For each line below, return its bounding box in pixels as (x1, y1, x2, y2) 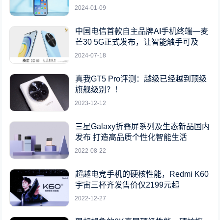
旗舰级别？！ (75, 85, 123, 94)
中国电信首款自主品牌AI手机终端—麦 (75, 27, 209, 35)
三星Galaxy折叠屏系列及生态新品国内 (75, 122, 210, 131)
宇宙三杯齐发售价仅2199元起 (75, 180, 180, 189)
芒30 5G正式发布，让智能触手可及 (75, 37, 199, 46)
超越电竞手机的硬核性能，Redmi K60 (75, 169, 209, 178)
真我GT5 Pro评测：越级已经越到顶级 (75, 74, 207, 83)
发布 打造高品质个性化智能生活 (75, 133, 188, 141)
